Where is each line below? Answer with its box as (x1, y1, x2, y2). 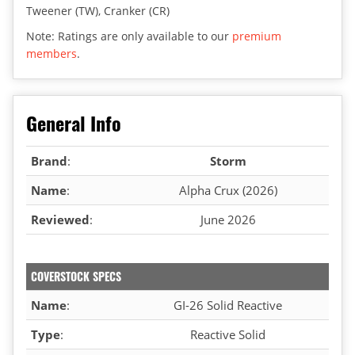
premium (232, 28, 281, 44)
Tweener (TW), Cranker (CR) (26, 2, 170, 18)
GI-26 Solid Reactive (174, 296, 282, 313)
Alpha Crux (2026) (178, 181, 277, 198)
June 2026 (200, 211, 256, 227)
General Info (26, 108, 121, 137)
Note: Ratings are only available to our (26, 28, 232, 44)
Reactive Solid (190, 326, 265, 342)
